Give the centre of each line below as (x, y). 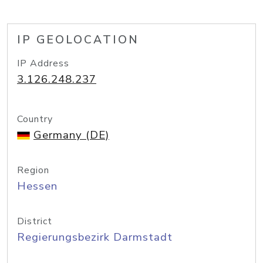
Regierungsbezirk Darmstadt (95, 237)
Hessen (37, 186)
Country (35, 119)
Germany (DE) (71, 135)
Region (33, 170)
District (35, 221)
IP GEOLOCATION (78, 40)
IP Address (43, 63)
